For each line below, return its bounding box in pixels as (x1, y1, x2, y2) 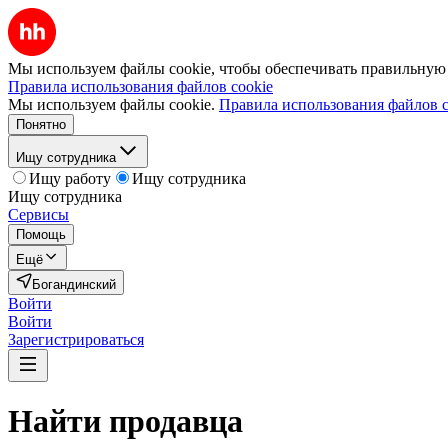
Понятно (16, 117, 66, 132)
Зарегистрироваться (8, 331, 144, 348)
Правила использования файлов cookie (8, 78, 273, 95)
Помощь (16, 227, 66, 242)
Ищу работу (29, 170, 111, 187)
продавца (109, 403, 243, 440)
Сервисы (8, 206, 69, 223)
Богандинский (32, 277, 116, 292)
